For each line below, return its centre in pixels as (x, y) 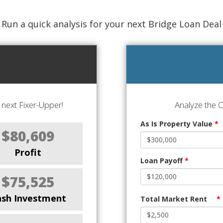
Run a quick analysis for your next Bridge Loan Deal (111, 24)
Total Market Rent (174, 199)
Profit (28, 152)
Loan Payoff (163, 160)
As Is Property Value (177, 123)
